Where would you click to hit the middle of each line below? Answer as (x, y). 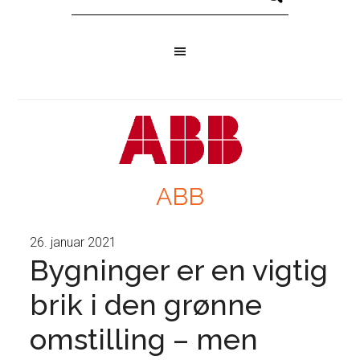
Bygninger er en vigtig (179, 270)
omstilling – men (144, 339)
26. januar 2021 (74, 242)
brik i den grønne (146, 305)
